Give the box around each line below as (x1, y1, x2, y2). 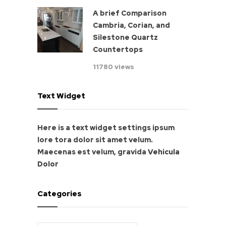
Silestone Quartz (93, 33, 158, 42)
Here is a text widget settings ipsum (37, 123, 175, 133)
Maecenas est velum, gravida (37, 147, 148, 157)
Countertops (93, 45, 143, 54)
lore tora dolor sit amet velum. (37, 135, 153, 145)
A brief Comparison (93, 9, 166, 18)
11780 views (93, 63, 134, 72)
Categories (37, 189, 82, 199)
